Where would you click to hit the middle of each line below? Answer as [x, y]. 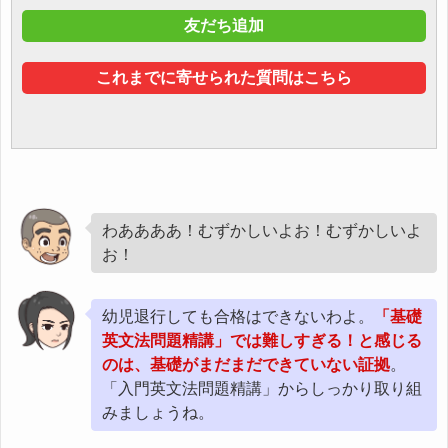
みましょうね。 [158, 412]
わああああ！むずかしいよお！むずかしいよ [262, 230]
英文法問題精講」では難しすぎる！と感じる [262, 340]
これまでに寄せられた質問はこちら [224, 77]
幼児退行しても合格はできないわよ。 [238, 316]
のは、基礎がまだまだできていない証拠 [246, 364]
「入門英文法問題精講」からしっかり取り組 [262, 388]
